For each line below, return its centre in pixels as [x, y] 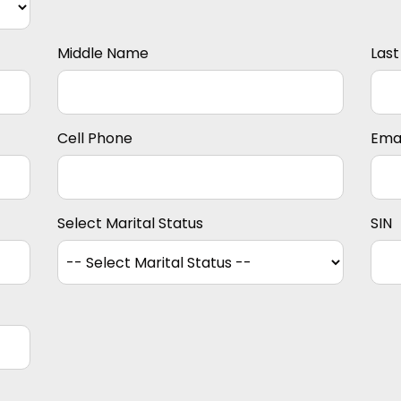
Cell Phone [95, 139]
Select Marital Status [130, 224]
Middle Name [103, 54]
